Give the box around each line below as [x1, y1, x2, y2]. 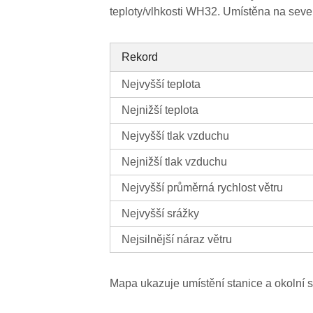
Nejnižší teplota [122, 104, 199, 117]
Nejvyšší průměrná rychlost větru [122, 182, 284, 194]
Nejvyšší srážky [122, 208, 200, 220]
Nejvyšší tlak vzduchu [122, 130, 230, 143]
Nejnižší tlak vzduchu [122, 156, 228, 168]
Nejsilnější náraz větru [122, 233, 233, 246]
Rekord [122, 51, 159, 64]
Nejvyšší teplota [122, 78, 201, 91]
